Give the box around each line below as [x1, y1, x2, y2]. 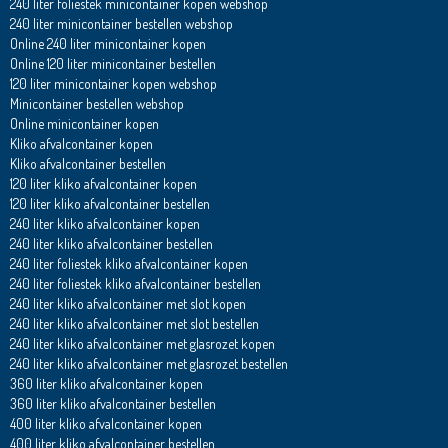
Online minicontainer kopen [9, 115, 159, 133]
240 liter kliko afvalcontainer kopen [9, 215, 200, 233]
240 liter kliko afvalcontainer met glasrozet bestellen [9, 355, 288, 373]
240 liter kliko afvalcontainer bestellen [9, 235, 213, 253]
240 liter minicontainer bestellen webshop [9, 15, 233, 33]
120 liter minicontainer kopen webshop [9, 75, 217, 93]
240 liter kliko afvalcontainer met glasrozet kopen [9, 335, 275, 353]
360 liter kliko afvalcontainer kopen [9, 375, 203, 393]
